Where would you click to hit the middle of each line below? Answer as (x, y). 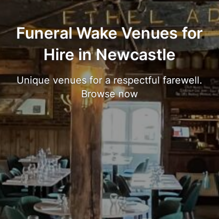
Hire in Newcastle (109, 54)
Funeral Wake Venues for (109, 33)
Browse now (109, 94)
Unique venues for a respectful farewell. (109, 80)
